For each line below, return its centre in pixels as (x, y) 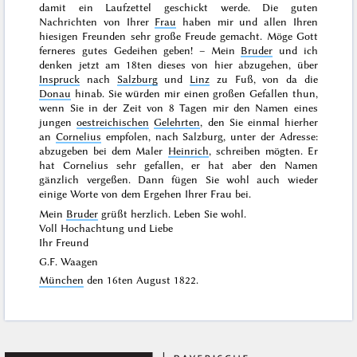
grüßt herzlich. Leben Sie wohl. (173, 213)
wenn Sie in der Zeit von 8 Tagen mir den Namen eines (178, 107)
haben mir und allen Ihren (247, 21)
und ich (295, 50)
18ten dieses (156, 64)
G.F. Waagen (69, 261)
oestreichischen (113, 122)
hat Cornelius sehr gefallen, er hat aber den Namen (178, 165)
